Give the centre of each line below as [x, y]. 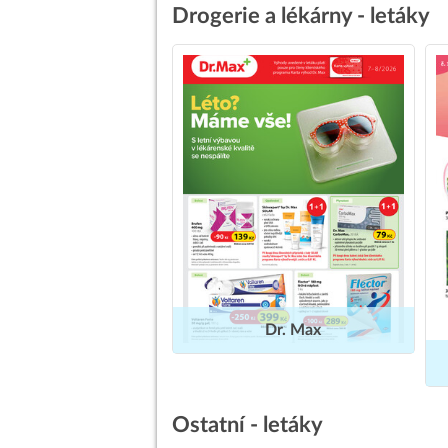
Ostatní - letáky [247, 424]
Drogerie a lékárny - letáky [301, 16]
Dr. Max [293, 330]
